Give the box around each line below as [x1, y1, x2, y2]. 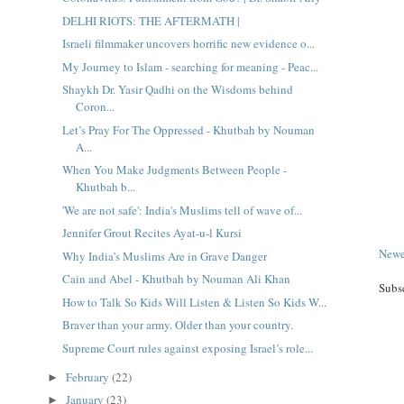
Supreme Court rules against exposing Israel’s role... [61, 339, 313, 356]
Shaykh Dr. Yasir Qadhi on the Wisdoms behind [61, 81, 293, 98]
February [66, 368, 113, 385]
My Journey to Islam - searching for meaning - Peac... [61, 58, 318, 75]
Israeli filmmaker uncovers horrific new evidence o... [61, 35, 315, 52]
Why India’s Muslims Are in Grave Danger [61, 247, 267, 264]
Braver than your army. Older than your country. [61, 317, 293, 334]
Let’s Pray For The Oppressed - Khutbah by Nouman [61, 121, 315, 138]
